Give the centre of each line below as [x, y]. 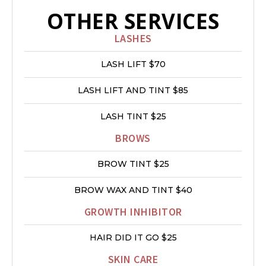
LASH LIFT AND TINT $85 [133, 90]
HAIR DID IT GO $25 [133, 237]
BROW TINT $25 [133, 164]
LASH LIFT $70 [133, 64]
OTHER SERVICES [133, 21]
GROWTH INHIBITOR [133, 212]
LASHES [133, 38]
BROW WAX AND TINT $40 [133, 190]
